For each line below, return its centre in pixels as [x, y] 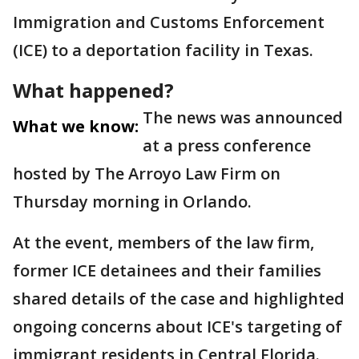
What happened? [93, 90]
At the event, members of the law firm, [163, 242]
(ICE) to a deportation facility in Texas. [167, 50]
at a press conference [227, 145]
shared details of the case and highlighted [179, 298]
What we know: [76, 126]
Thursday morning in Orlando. [134, 202]
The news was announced [243, 117]
